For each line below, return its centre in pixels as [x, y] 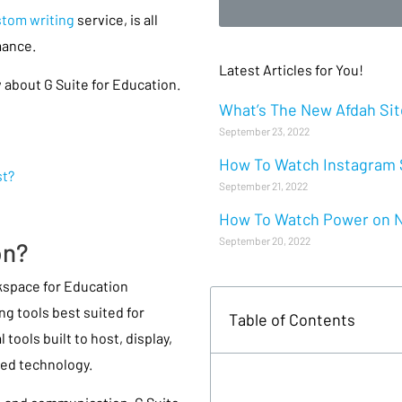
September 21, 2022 [263, 185]
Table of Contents [292, 319]
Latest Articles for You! [291, 69]
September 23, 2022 [264, 131]
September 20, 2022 [265, 240]
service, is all [116, 19]
